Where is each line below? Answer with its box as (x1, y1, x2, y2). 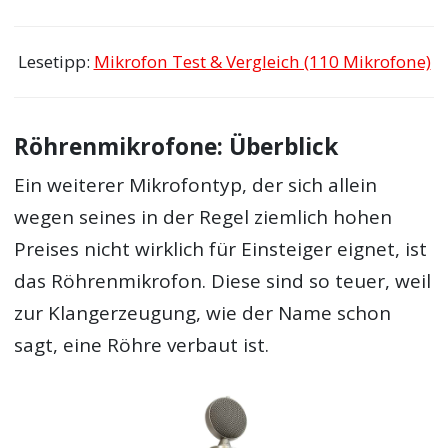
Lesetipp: (17, 50, 94, 74)
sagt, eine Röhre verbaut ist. (14, 332, 270, 358)
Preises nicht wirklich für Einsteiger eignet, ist (14, 236, 428, 262)
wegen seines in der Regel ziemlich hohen (14, 204, 393, 230)
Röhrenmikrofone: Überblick (14, 130, 339, 162)
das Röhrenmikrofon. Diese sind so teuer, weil (14, 268, 432, 294)
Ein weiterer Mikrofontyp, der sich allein (14, 172, 378, 198)
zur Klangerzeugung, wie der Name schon (14, 300, 392, 326)
